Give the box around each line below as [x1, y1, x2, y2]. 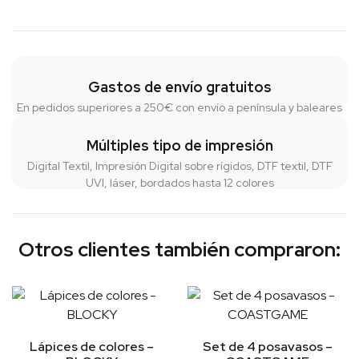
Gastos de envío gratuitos [87, 78, 272, 97]
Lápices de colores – [30, 338, 154, 356]
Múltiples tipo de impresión [86, 136, 273, 155]
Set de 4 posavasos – [202, 338, 333, 356]
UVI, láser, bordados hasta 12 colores [85, 175, 274, 191]
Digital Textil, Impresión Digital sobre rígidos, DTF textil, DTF [26, 159, 333, 174]
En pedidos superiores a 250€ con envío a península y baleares [17, 100, 342, 115]
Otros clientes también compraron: [18, 236, 341, 264]
